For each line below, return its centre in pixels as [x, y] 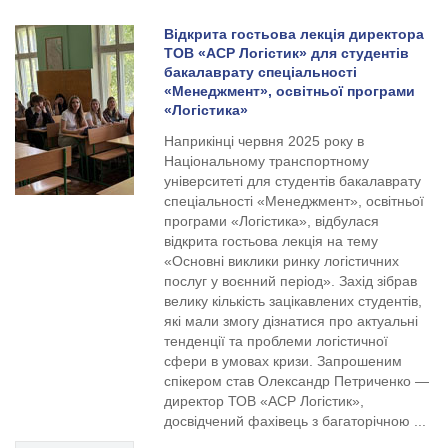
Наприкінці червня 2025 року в [264, 141]
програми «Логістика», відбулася [272, 221]
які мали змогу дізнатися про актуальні [291, 321]
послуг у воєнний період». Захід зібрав [291, 281]
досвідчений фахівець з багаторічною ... [295, 421]
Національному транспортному [267, 161]
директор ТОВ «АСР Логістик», [264, 401]
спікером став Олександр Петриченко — [297, 381]
